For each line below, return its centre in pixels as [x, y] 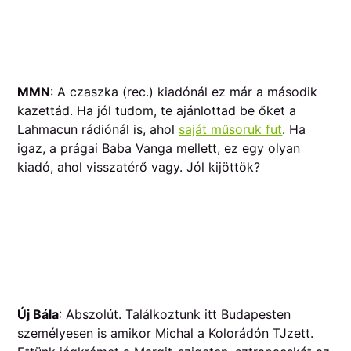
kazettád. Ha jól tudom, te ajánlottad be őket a [157, 111]
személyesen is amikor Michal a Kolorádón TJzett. [166, 333]
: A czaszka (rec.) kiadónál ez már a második [184, 92]
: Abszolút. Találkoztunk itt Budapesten [175, 314]
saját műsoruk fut [231, 130]
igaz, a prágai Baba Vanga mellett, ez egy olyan [159, 148]
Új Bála [38, 314]
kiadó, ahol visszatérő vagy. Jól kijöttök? [141, 167]
